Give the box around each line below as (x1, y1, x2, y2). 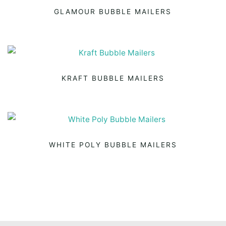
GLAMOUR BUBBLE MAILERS (54, 8, 172, 16)
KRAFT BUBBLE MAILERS (62, 74, 164, 83)
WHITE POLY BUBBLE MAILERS (49, 140, 177, 149)
